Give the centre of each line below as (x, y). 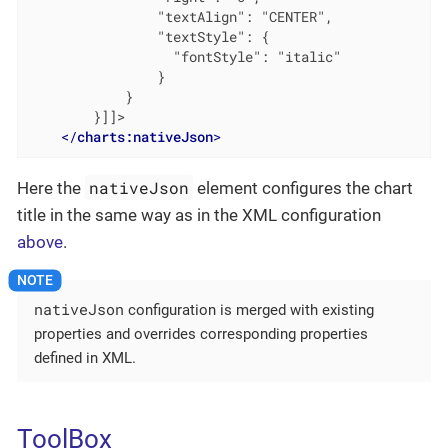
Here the (51, 188)
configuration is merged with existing (249, 310)
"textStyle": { (148, 36)
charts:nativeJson (144, 136)
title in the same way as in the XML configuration (199, 215)
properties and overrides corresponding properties (201, 334)
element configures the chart (303, 188)
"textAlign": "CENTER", (180, 16)
